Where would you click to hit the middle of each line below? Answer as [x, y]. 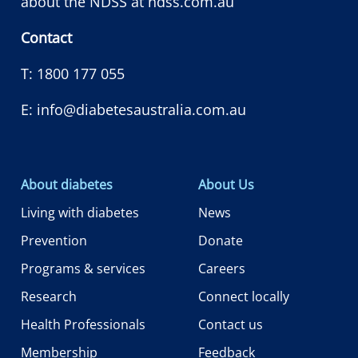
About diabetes [67, 184]
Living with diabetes [80, 212]
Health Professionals [83, 324]
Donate [221, 240]
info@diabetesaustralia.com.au [141, 109]
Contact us [231, 324]
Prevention [54, 240]
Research [49, 296]
